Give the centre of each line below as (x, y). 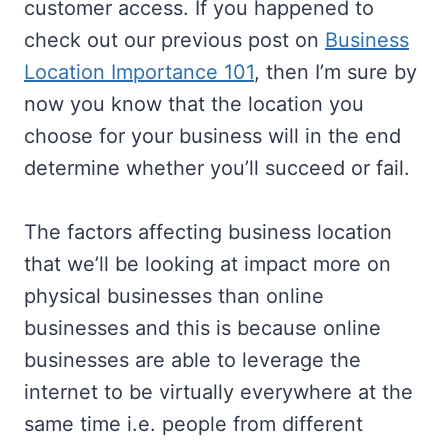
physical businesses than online (174, 296)
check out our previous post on (174, 40)
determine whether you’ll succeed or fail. (217, 168)
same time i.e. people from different (193, 424)
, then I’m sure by (335, 72)
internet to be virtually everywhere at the (218, 392)
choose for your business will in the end (212, 136)
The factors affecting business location (208, 232)
